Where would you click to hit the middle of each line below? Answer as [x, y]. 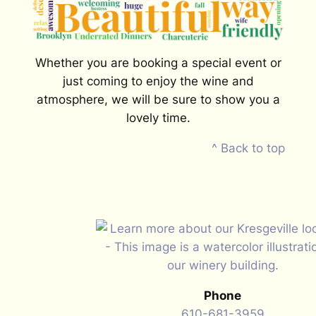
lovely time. [158, 118]
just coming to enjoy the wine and [158, 81]
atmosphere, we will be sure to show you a [158, 100]
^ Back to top [249, 148]
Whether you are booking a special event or [158, 63]
